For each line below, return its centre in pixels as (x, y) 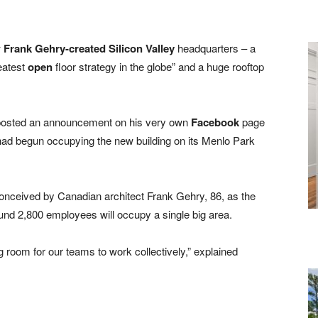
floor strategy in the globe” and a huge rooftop (158, 66)
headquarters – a (215, 48)
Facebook (215, 122)
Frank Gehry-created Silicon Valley (89, 48)
